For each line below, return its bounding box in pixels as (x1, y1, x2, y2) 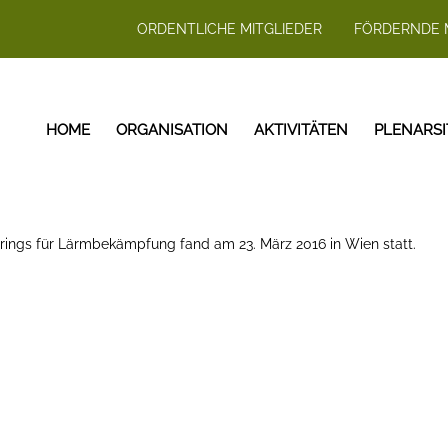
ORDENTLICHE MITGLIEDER (137, 21, 322, 37)
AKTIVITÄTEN (254, 121, 348, 139)
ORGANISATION (116, 121, 228, 139)
